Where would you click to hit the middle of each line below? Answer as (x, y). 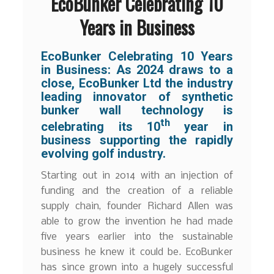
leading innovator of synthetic (137, 96)
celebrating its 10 (101, 127)
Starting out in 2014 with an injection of (137, 176)
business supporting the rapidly (137, 140)
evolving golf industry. (104, 154)
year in (202, 127)
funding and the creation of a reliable (137, 191)
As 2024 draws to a (174, 69)
